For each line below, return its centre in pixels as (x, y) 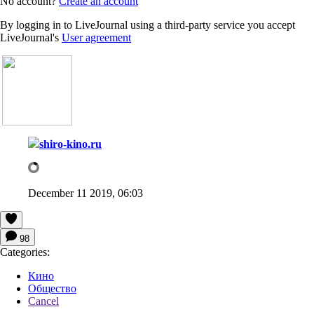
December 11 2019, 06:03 (86, 193)
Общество (52, 288)
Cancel (43, 301)
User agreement (96, 37)
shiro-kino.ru (70, 144)
